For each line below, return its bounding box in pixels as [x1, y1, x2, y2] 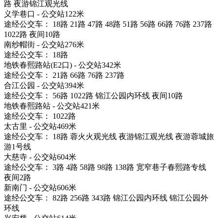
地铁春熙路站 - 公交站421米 [4, 101, 100, 110]
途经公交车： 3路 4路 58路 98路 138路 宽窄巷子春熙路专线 [4, 163, 206, 171]
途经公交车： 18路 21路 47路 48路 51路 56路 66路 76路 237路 [4, 19, 212, 28]
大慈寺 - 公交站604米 [4, 152, 76, 161]
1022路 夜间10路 [4, 30, 60, 38]
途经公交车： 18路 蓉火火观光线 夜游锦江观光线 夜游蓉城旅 [4, 132, 214, 141]
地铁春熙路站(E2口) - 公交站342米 [4, 60, 121, 69]
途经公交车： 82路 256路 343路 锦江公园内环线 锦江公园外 [4, 193, 208, 202]
